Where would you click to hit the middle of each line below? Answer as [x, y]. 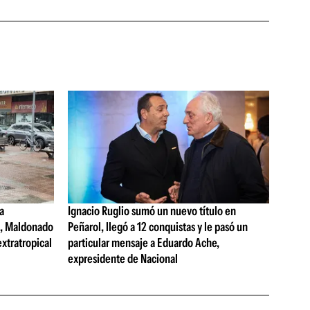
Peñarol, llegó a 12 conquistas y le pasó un [157, 227]
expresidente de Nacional [122, 259]
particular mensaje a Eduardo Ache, [143, 243]
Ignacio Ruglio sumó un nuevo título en [152, 211]
